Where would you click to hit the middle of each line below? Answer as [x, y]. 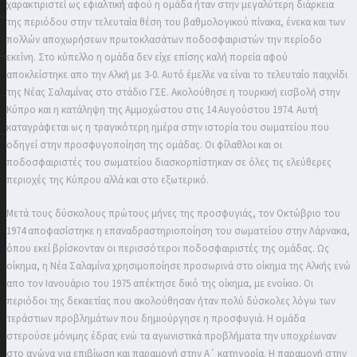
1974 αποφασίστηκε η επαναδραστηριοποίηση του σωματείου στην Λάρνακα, [178, 231]
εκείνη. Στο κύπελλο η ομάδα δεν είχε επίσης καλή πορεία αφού [147, 57]
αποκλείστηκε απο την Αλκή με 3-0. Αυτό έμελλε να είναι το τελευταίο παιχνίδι [177, 75]
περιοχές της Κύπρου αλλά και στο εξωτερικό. [108, 180]
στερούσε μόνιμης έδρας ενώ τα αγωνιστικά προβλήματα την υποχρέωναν [171, 336]
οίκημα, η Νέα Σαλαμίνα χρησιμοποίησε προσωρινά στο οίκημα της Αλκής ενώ [178, 266]
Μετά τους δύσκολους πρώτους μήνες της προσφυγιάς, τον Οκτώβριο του [173, 213]
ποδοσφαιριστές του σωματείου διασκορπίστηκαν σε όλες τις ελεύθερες [169, 163]
